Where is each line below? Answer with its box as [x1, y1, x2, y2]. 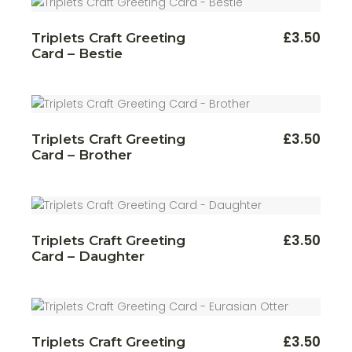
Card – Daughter [31, 247, 145, 264]
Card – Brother [31, 146, 133, 163]
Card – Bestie [31, 45, 123, 61]
